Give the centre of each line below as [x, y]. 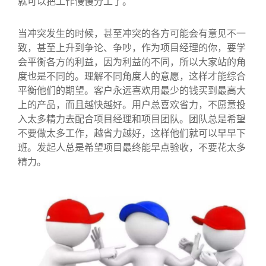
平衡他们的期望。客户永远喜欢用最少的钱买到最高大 [132, 90]
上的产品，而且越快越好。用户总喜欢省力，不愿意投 [132, 104]
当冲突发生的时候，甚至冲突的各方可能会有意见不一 [132, 33]
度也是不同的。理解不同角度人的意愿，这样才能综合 [132, 76]
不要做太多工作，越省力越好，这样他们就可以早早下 [132, 133]
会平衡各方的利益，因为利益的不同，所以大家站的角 [132, 62]
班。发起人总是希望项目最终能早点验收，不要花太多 [132, 147]
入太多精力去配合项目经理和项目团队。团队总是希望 [132, 119]
